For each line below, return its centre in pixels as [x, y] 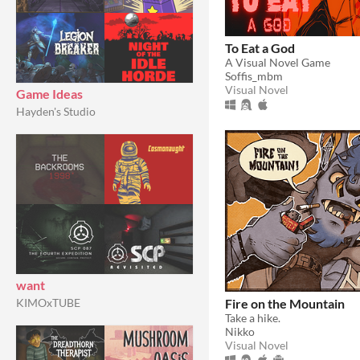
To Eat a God [260, 47]
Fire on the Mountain [285, 303]
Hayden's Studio [56, 111]
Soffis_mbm [254, 76]
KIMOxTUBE [48, 303]
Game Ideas [49, 94]
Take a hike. [253, 317]
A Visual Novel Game [278, 62]
